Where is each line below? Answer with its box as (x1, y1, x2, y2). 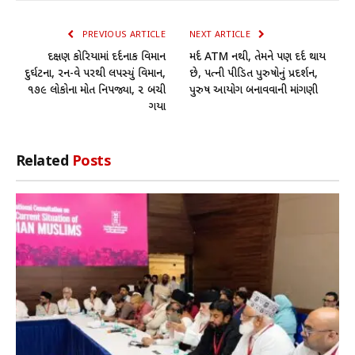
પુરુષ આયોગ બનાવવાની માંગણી (189, 82, 318, 98)
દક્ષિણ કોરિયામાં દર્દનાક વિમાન (48, 49, 166, 65)
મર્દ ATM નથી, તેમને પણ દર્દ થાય (189, 49, 326, 65)
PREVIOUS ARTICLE (79, 29, 166, 40)
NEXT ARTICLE (189, 29, 254, 40)
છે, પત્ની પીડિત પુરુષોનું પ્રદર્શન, (189, 66, 318, 82)
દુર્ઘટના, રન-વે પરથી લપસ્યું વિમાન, (25, 66, 166, 82)
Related (16, 150, 72, 170)
